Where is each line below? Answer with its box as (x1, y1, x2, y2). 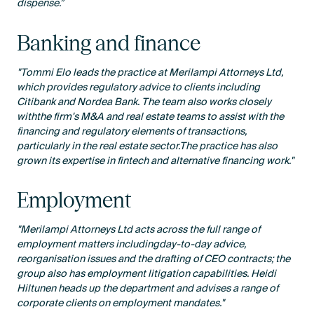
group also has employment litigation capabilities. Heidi (17, 265, 277, 283)
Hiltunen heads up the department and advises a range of (17, 280, 279, 298)
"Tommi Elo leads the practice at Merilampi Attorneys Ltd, (17, 63, 285, 81)
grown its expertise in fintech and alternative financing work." (17, 151, 294, 170)
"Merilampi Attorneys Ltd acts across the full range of (17, 221, 261, 239)
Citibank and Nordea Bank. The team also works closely (17, 93, 272, 111)
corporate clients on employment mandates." (17, 294, 225, 313)
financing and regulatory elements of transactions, (17, 122, 248, 140)
